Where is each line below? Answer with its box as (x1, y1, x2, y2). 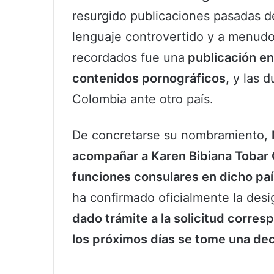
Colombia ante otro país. (72, 92, 213, 107)
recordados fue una (72, 50, 185, 65)
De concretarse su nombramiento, (72, 128, 272, 143)
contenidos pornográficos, (72, 71, 229, 86)
